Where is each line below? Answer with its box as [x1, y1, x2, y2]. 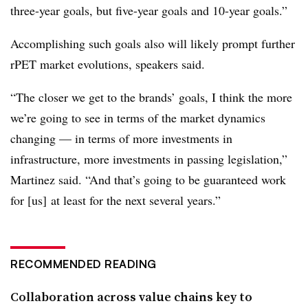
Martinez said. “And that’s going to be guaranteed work [10, 171, 286, 188]
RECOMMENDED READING [10, 257, 157, 271]
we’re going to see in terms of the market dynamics [10, 109, 265, 126]
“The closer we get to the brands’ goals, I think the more [10, 89, 292, 105]
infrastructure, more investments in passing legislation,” [10, 151, 287, 167]
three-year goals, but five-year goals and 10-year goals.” [10, 2, 287, 19]
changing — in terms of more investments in [10, 130, 232, 146]
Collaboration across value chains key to [10, 288, 252, 305]
